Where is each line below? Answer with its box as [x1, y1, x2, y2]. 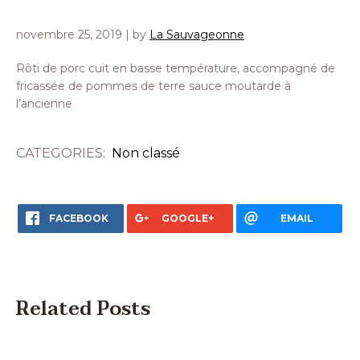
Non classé [112, 145, 180, 161]
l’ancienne [16, 96, 72, 111]
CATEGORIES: [16, 145, 112, 161]
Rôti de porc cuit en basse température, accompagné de [16, 61, 335, 76]
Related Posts [16, 292, 150, 325]
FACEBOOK [48, 212, 108, 224]
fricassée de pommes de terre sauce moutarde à [16, 79, 291, 93]
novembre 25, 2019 [16, 27, 122, 42]
